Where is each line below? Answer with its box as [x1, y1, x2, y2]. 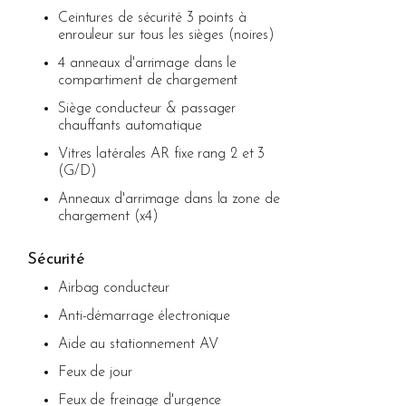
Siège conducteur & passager [57, 101, 237, 116]
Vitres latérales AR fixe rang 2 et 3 [57, 146, 266, 161]
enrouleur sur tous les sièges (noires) [57, 27, 275, 43]
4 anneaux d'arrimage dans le [57, 55, 237, 71]
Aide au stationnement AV [57, 336, 218, 352]
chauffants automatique [57, 118, 202, 133]
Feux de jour [57, 364, 132, 380]
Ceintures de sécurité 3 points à [57, 10, 246, 25]
